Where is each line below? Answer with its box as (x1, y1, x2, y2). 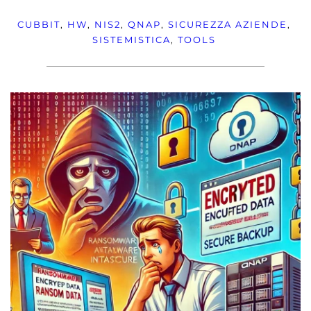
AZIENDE (235, 18, 287, 30)
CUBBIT (17, 18, 60, 30)
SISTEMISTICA (92, 33, 171, 45)
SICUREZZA (167, 18, 232, 30)
